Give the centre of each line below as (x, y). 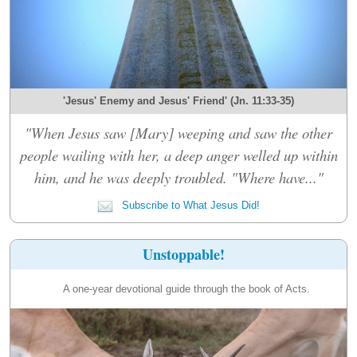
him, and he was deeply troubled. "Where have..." (178, 177)
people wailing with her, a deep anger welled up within (178, 155)
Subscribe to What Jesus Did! (189, 205)
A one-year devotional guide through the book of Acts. (186, 288)
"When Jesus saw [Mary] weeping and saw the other (178, 132)
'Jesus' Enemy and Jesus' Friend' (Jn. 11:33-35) (178, 100)
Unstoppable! (183, 254)
